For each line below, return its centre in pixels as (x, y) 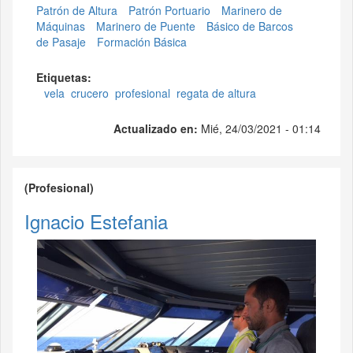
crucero (90, 93)
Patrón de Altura (77, 11)
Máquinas (61, 26)
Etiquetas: (65, 78)
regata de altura (216, 93)
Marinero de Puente (146, 26)
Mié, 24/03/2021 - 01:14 (261, 129)
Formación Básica (142, 42)
